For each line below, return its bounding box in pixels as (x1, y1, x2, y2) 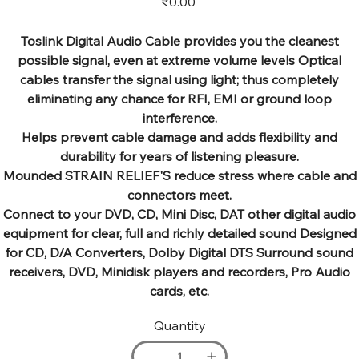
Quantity (153, 317, 206, 333)
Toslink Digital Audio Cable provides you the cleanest (20, 32, 339, 49)
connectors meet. (127, 186, 232, 203)
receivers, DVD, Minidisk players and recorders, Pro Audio (9, 263, 350, 280)
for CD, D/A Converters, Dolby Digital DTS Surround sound (6, 244, 353, 260)
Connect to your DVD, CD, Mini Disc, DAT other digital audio (3, 205, 356, 222)
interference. (142, 109, 217, 126)
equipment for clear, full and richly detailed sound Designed (2, 224, 357, 241)
